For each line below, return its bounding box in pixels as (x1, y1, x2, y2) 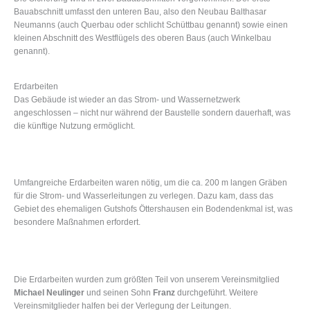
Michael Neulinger (14, 287, 84, 298)
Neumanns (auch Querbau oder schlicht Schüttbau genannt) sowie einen (14, 19, 288, 30)
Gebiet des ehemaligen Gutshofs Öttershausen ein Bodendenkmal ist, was (14, 204, 293, 215)
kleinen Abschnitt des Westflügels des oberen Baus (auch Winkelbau (14, 33, 271, 43)
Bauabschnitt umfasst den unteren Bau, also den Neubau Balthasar (14, 6, 266, 17)
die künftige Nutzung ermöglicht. (14, 121, 135, 131)
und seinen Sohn (84, 287, 153, 298)
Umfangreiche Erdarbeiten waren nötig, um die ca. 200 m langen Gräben (14, 178, 287, 188)
